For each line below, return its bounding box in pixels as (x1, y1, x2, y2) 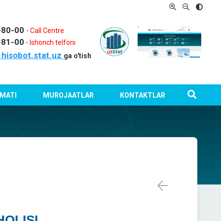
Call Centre (30, 27, 65, 35)
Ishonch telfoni (30, 38, 76, 46)
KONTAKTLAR (119, 91, 165, 99)
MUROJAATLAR (42, 91, 94, 99)
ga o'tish (64, 52, 92, 60)
